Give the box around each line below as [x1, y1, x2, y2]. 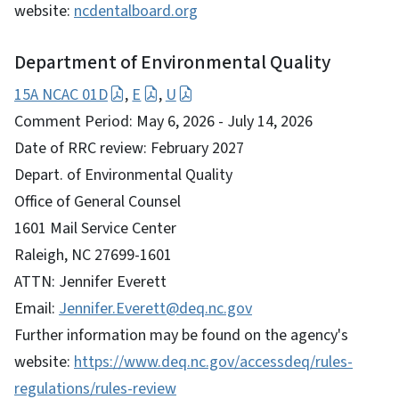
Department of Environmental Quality [14, 48, 330, 77]
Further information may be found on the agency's [14, 323, 348, 346]
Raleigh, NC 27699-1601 [14, 243, 172, 266]
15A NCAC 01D [14, 83, 108, 106]
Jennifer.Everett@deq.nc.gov [59, 297, 252, 320]
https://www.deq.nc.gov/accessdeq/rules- [74, 350, 353, 373]
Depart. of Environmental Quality [14, 163, 232, 186]
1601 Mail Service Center [14, 216, 176, 240]
